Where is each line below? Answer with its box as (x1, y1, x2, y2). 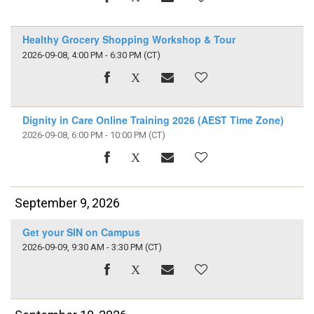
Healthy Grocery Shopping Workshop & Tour (22, 32, 235, 47)
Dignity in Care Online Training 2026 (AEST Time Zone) (22, 112, 284, 127)
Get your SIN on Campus (22, 224, 140, 239)
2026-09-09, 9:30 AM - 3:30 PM (22, 242, 143, 253)
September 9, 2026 (15, 196, 121, 211)
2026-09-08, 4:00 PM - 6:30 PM (22, 49, 142, 60)
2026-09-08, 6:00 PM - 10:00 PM (22, 129, 146, 140)
